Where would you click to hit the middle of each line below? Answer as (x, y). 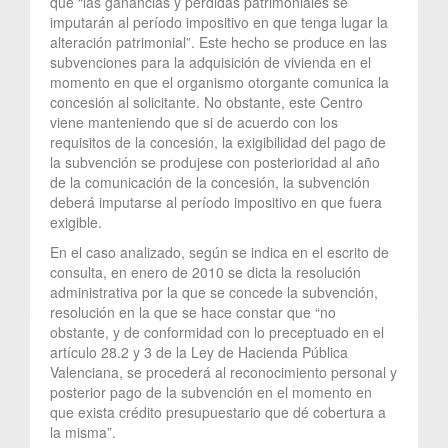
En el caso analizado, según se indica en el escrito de (219, 251)
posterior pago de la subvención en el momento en (211, 391)
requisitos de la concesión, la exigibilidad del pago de (218, 141)
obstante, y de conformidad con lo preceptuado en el (217, 331)
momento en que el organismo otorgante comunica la (219, 81)
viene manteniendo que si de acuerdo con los (194, 121)
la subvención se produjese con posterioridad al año (215, 161)
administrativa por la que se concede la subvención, (214, 291)
